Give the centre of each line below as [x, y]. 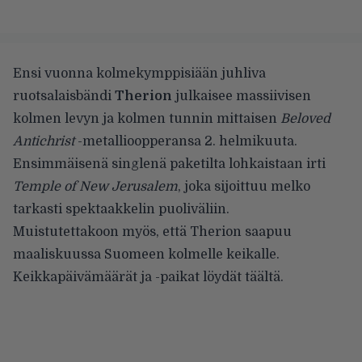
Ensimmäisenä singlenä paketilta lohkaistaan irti [169, 164]
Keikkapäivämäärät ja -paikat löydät [127, 277]
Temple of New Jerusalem [95, 186]
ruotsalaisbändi [62, 96]
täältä [261, 277]
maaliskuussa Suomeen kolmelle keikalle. [146, 254]
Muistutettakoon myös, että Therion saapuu [152, 232]
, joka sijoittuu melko [244, 186]
